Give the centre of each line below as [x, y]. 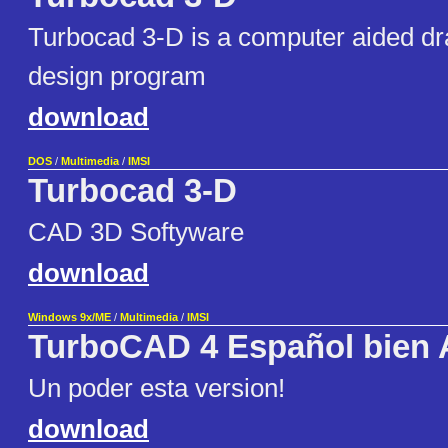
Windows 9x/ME [69, 317]
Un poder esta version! [156, 388]
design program [117, 76]
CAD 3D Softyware [136, 232]
